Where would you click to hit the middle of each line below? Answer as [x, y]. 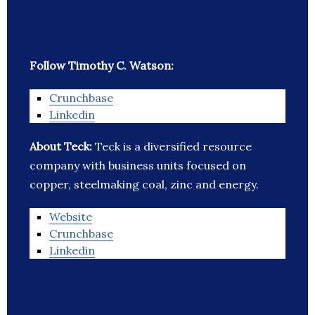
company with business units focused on [138, 166]
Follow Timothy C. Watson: [102, 66]
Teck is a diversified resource [173, 147]
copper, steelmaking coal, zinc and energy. [144, 185]
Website [71, 217]
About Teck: [62, 147]
